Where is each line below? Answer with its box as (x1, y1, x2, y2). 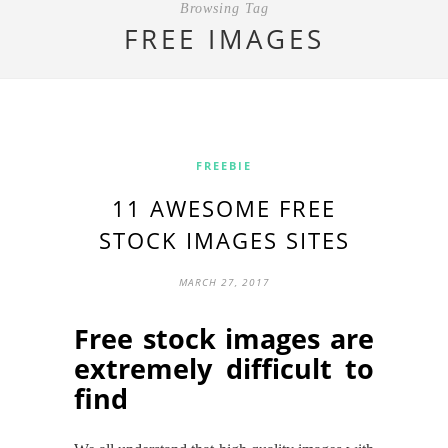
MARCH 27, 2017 (178, 274, 270, 289)
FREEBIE (196, 157, 252, 173)
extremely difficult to (74, 349, 374, 387)
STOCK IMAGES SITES (98, 224, 350, 255)
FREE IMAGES (123, 20, 325, 57)
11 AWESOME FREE (112, 192, 336, 223)
